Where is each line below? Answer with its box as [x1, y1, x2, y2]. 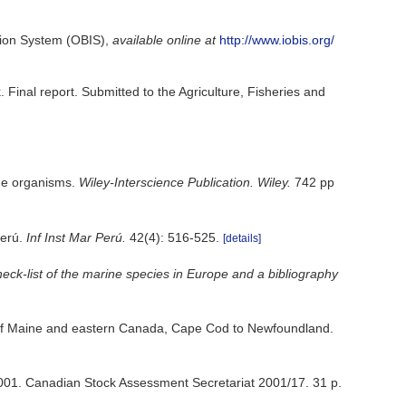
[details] [223, 231, 261, 245]
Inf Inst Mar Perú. [26, 229, 126, 245]
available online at [112, 33, 216, 47]
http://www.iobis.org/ [219, 33, 334, 47]
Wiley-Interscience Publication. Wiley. [79, 175, 291, 189]
